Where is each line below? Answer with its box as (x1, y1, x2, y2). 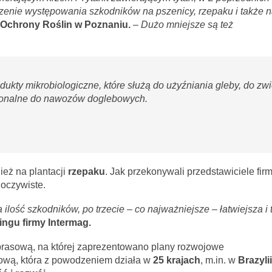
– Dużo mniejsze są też (132, 19, 233, 30)
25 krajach (152, 255, 200, 266)
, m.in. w (200, 255, 238, 266)
